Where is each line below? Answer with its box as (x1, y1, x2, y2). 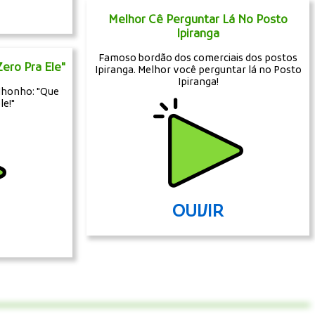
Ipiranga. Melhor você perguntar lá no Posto (94, 64, 302, 77)
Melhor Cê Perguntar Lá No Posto (108, 13, 288, 27)
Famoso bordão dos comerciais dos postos (98, 52, 298, 65)
